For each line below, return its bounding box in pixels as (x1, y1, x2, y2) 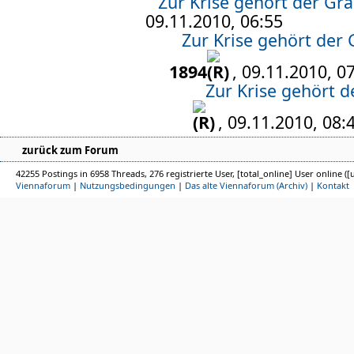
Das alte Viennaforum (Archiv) (185, 179, 307, 191)
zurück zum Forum (22, 143, 119, 157)
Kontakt (317, 179, 349, 191)
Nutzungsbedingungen (80, 179, 175, 191)
